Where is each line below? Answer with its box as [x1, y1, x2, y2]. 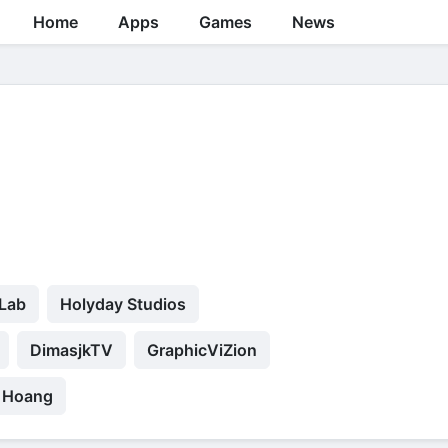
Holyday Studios [60, 293, 186, 314]
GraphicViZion [147, 339, 257, 360]
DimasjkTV [30, 339, 113, 360]
